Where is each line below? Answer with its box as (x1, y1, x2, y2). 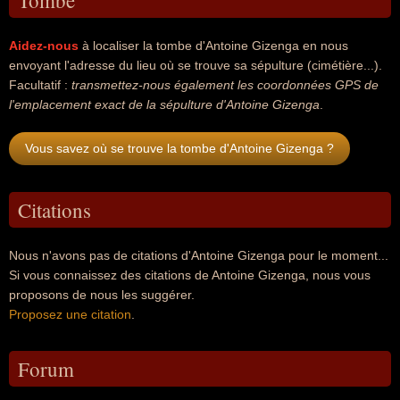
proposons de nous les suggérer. (9, 287, 195, 302)
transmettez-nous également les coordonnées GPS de (71, 78, 379, 92)
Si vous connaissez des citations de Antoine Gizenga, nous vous (9, 268, 371, 282)
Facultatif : (9, 78, 71, 92)
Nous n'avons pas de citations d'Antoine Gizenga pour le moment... (9, 248, 388, 262)
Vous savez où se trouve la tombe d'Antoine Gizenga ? (25, 141, 334, 155)
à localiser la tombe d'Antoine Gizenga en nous (79, 38, 348, 53)
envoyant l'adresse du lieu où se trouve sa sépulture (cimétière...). (9, 58, 382, 72)
